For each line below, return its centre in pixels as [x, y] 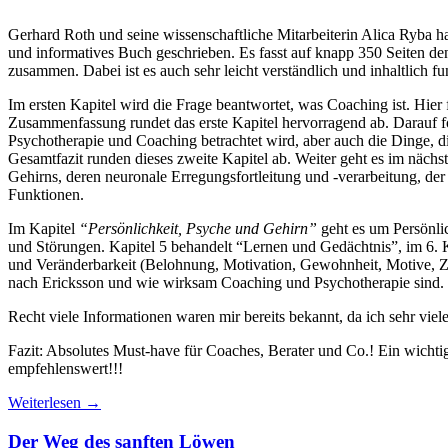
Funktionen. [46, 194]
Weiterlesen [46, 402]
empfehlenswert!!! [65, 368]
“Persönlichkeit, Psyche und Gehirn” [198, 228]
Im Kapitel [43, 228]
